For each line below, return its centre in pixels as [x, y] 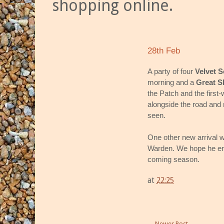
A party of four [171, 71]
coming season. [173, 159]
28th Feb [164, 51]
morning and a [172, 82]
